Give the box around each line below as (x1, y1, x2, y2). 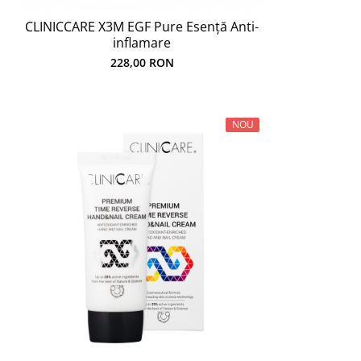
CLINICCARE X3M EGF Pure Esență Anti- (25, 18, 259, 35)
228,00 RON (110, 55, 174, 70)
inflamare (113, 34, 171, 52)
